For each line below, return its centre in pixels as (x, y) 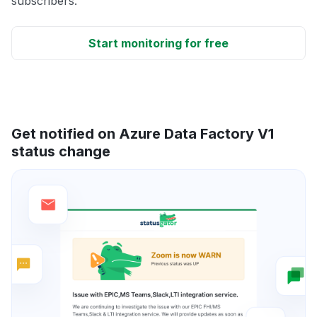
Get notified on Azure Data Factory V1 (143, 133)
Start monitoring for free (158, 43)
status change (61, 151)
